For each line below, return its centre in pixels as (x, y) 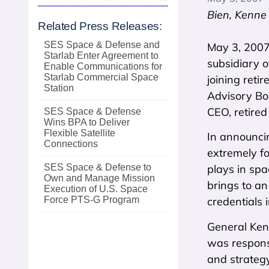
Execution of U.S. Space (96, 189)
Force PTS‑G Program (92, 200)
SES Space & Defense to (98, 167)
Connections (71, 144)
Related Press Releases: (100, 26)
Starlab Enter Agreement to (101, 56)
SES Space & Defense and (102, 45)
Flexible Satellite (80, 133)
